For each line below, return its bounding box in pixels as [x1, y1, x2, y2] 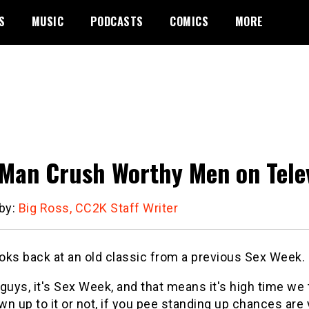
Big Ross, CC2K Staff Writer [18, 200, 178, 215]
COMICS [170, 13, 208, 30]
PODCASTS [90, 13, 143, 30]
